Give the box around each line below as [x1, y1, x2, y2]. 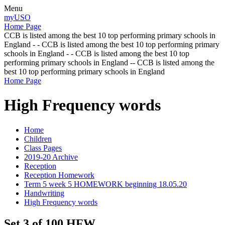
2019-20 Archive [24, 152, 78, 161]
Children [24, 134, 52, 143]
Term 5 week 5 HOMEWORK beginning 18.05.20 [24, 179, 187, 188]
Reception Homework [24, 170, 94, 179]
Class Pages [24, 143, 62, 152]
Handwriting [24, 188, 64, 197]
